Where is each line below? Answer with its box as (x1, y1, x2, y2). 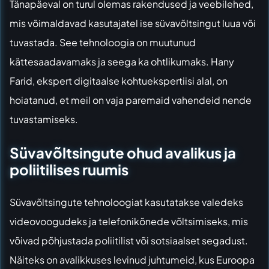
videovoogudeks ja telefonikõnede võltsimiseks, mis (10, 215, 248, 228)
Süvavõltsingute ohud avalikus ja (10, 144, 236, 162)
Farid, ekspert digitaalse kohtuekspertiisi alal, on (10, 74, 228, 87)
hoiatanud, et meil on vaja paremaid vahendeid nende (10, 93, 252, 106)
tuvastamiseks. (10, 112, 78, 125)
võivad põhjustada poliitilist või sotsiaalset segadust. (10, 234, 248, 247)
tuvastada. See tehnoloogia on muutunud (10, 35, 196, 49)
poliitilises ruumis (10, 160, 128, 179)
